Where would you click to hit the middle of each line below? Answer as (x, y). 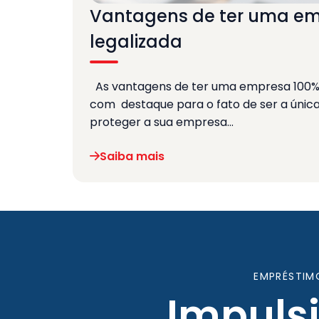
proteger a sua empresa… (162, 122)
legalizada (136, 41)
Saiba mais (132, 156)
